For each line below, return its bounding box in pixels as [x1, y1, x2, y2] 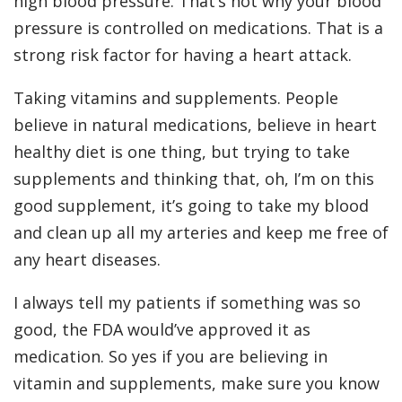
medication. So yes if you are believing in [13, 345, 328, 368]
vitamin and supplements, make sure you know [13, 372, 380, 395]
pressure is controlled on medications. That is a [13, 17, 383, 39]
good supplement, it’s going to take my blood [13, 195, 369, 217]
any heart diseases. [13, 249, 161, 271]
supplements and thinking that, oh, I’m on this [13, 168, 374, 190]
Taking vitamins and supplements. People [13, 87, 338, 109]
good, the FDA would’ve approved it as [13, 319, 310, 341]
